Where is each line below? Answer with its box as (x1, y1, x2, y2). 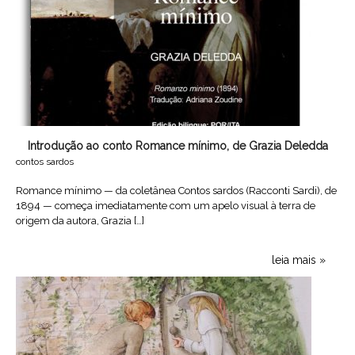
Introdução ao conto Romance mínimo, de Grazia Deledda (27, 139, 328, 153)
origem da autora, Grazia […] (16, 215, 144, 227)
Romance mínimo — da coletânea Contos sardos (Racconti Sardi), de (16, 185, 337, 197)
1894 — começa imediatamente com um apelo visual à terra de (16, 200, 315, 212)
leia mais (272, 254, 317, 267)
